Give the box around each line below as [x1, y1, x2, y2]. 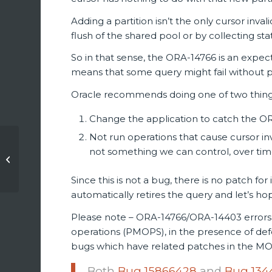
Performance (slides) [21, 174, 103, 184]
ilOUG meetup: [21, 136, 80, 146]
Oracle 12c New [21, 149, 81, 158]
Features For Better [21, 161, 100, 171]
